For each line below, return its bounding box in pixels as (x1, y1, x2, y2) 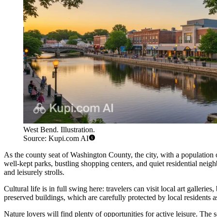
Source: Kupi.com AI (23, 134, 89, 143)
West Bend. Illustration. (23, 125, 95, 134)
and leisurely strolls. (4, 168, 64, 177)
